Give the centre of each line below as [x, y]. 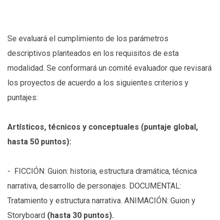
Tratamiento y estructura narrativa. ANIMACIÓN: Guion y [101, 201]
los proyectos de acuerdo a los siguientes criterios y [98, 83]
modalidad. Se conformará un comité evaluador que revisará [110, 68]
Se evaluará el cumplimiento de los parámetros [88, 39]
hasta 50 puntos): [39, 142]
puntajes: [23, 98]
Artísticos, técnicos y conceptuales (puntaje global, [103, 127]
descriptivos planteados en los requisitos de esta [93, 54]
